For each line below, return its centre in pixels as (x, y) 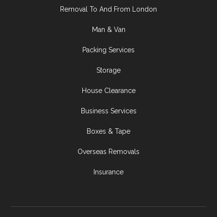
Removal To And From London (108, 9)
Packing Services (108, 50)
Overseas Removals (108, 152)
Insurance (108, 172)
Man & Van (108, 30)
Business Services (108, 111)
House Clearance (108, 91)
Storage (108, 70)
